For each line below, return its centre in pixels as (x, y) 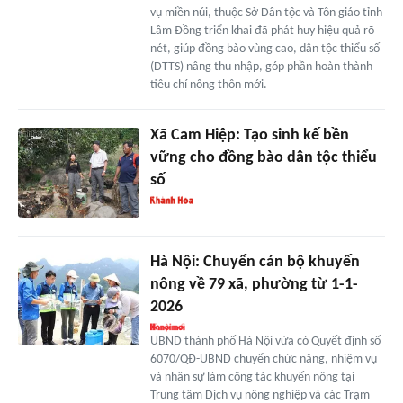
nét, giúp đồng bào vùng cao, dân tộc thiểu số (264, 49)
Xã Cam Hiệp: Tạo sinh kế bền (249, 135)
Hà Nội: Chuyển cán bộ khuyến (255, 263)
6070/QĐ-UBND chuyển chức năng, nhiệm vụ (263, 360)
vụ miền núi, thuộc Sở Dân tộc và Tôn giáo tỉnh (266, 13)
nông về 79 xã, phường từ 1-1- (254, 285)
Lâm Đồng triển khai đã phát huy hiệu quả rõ (262, 31)
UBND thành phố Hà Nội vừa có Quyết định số (265, 342)
